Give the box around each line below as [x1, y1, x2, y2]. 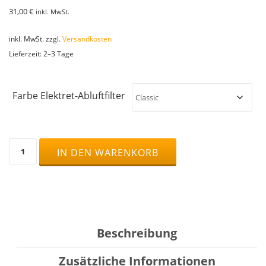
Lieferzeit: [9, 48, 43, 58]
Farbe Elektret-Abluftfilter [12, 89, 125, 103]
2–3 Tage [43, 48, 74, 58]
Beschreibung [97, 225, 177, 242]
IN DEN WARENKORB [57, 146, 159, 160]
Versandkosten [62, 33, 112, 43]
